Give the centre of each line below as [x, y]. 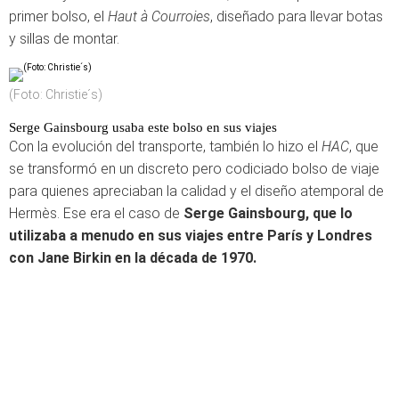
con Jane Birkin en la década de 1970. [133, 258]
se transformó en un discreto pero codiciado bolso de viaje [194, 169]
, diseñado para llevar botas [297, 16]
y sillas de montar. [64, 39]
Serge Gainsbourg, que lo [268, 213]
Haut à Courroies [159, 16]
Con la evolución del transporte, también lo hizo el [165, 147]
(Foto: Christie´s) [56, 94]
